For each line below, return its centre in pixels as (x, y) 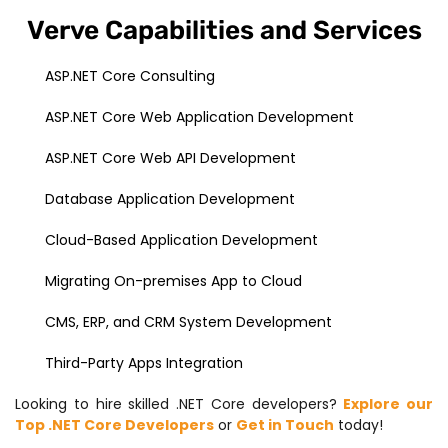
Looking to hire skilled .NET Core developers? (179, 404)
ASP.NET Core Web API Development (170, 158)
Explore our (388, 404)
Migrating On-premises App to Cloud (173, 281)
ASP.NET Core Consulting (130, 76)
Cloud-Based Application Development (181, 240)
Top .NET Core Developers (114, 425)
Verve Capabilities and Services (224, 31)
